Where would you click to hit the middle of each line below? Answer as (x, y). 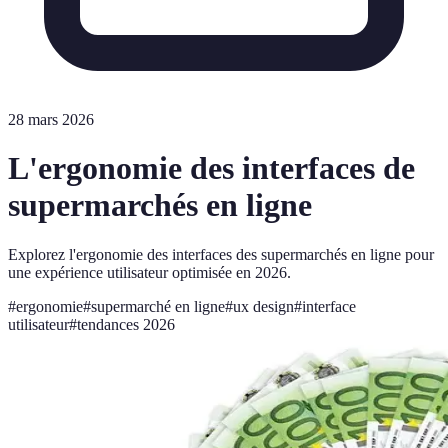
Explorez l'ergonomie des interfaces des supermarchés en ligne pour (221, 254)
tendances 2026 (126, 324)
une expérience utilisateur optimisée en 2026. (149, 272)
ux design (263, 306)
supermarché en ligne (158, 306)
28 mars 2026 (51, 119)
